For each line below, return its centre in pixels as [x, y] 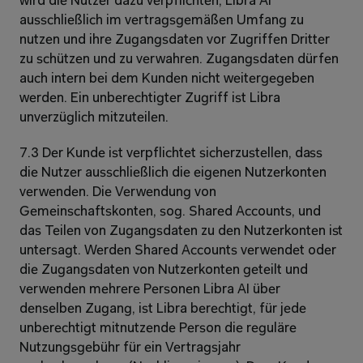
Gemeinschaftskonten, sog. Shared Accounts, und [170, 212]
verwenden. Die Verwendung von [118, 192]
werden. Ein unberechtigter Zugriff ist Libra [150, 98]
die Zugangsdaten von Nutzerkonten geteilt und [164, 270]
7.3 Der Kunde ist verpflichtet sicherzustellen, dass [171, 154]
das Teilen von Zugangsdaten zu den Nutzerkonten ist [181, 231]
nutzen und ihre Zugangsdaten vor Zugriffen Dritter [175, 40]
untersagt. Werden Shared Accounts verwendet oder [178, 251]
